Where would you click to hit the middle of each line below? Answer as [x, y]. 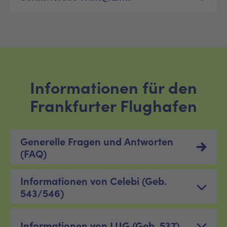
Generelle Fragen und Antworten [97, 141]
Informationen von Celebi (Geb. [93, 180]
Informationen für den [113, 87]
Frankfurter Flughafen [113, 105]
